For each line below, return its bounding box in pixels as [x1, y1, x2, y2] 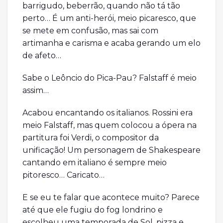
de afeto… [22, 51, 61, 61]
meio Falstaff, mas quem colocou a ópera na [22, 120, 197, 130]
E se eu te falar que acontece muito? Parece [22, 193, 200, 203]
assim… [22, 86, 49, 96]
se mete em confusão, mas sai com [22, 26, 158, 36]
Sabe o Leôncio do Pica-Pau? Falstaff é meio [22, 73, 197, 83]
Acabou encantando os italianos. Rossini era [22, 108, 193, 118]
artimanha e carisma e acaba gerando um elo [22, 38, 201, 48]
